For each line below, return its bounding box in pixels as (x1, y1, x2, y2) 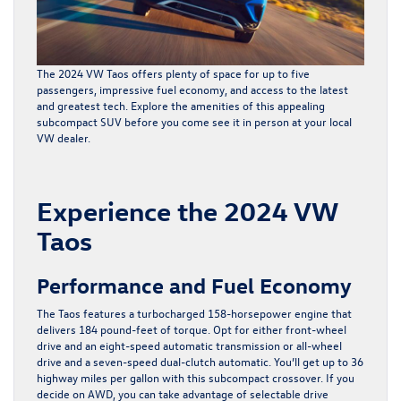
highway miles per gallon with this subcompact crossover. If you (37, 369, 354, 385)
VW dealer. (37, 129, 90, 145)
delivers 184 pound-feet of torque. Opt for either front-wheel (37, 320, 346, 337)
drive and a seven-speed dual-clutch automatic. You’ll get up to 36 (37, 353, 363, 369)
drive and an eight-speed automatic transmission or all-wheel (37, 337, 342, 353)
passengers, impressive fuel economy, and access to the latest (37, 81, 348, 97)
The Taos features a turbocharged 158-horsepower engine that (37, 304, 352, 320)
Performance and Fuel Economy (37, 270, 352, 298)
